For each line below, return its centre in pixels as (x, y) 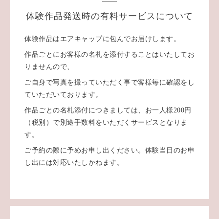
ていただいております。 (64, 95)
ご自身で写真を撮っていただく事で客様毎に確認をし (109, 82)
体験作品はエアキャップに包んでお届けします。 (102, 39)
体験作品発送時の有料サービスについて (109, 16)
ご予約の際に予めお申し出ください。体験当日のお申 (109, 150)
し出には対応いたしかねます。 (74, 163)
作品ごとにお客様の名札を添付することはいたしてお (109, 55)
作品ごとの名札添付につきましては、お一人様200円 (108, 110)
